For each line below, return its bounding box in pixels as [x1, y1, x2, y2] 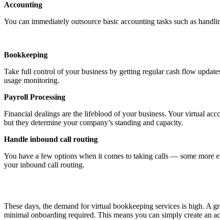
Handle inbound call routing [4, 135, 98, 143]
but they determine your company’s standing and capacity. [4, 118, 183, 127]
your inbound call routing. [4, 161, 84, 169]
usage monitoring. [4, 76, 59, 84]
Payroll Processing [4, 93, 65, 101]
